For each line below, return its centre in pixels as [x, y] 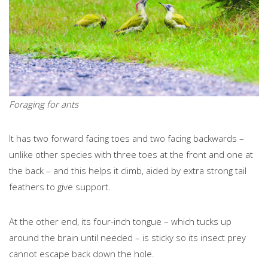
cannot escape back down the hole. [83, 253]
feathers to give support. [61, 186]
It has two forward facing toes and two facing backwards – [127, 138]
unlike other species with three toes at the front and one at [131, 154]
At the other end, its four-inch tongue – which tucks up [120, 221]
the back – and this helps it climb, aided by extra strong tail [128, 170]
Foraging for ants [44, 104]
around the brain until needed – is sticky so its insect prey [127, 237]
